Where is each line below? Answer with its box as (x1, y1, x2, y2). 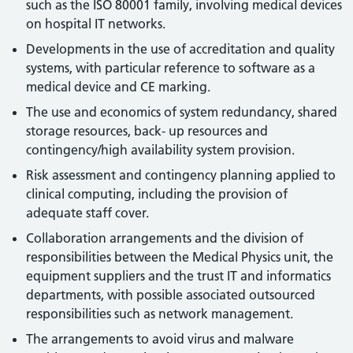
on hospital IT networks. (26, 16, 166, 32)
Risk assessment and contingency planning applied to (26, 167, 336, 183)
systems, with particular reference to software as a (26, 60, 316, 76)
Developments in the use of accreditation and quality (26, 41, 336, 57)
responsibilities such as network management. (26, 306, 294, 321)
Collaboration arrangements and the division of (26, 230, 304, 246)
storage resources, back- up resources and (26, 123, 269, 139)
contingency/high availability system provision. (26, 142, 295, 158)
